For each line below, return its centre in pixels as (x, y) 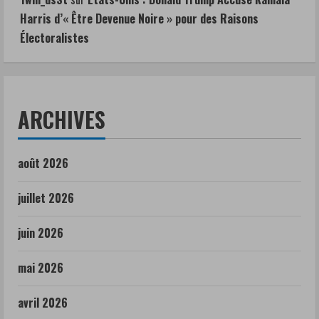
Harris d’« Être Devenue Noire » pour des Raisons (139, 18)
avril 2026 (43, 302)
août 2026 (43, 163)
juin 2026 (41, 232)
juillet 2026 (46, 198)
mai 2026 (41, 267)
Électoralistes (54, 37)
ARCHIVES (62, 119)
